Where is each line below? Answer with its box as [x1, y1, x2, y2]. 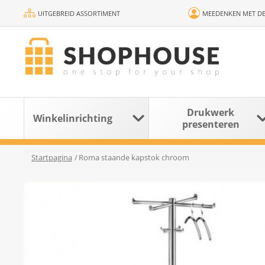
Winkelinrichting [33, 111, 112, 125]
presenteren [182, 117, 240, 131]
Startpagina [31, 151, 72, 163]
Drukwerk [187, 105, 235, 119]
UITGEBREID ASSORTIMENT [38, 8, 120, 18]
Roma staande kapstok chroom [79, 151, 189, 163]
